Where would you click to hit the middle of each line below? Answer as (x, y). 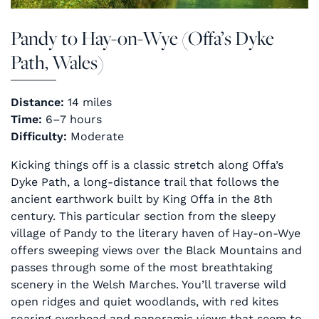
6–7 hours (72, 119)
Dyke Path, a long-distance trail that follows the (145, 182)
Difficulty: (39, 136)
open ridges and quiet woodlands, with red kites (145, 301)
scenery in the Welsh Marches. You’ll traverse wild (148, 284)
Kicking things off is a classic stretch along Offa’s (147, 164)
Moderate (95, 136)
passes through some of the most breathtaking (142, 267)
